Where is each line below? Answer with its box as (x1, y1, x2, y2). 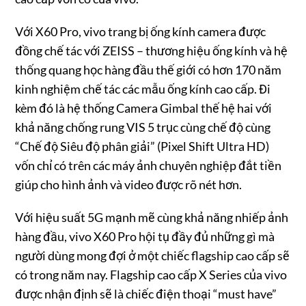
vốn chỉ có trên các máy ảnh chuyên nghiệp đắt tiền (15, 157, 282, 173)
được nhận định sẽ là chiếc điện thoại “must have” (15, 286, 277, 301)
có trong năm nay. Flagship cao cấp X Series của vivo (15, 266, 288, 282)
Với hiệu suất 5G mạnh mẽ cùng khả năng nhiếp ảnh (15, 209, 289, 225)
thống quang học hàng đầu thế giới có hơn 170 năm (15, 61, 282, 77)
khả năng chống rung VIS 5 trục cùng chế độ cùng (15, 119, 271, 135)
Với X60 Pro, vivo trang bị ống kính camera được (15, 23, 266, 39)
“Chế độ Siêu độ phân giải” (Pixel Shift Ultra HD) (15, 138, 270, 154)
